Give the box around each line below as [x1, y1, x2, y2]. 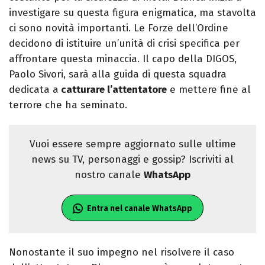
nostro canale [75, 169, 144, 182]
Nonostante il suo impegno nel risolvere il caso [9, 246, 234, 259]
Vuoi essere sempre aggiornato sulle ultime [29, 138, 236, 151]
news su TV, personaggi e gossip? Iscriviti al [31, 153, 234, 166]
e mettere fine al [167, 83, 251, 96]
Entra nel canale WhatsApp [87, 203, 192, 214]
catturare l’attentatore [59, 83, 167, 96]
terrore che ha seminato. [9, 99, 127, 112]
